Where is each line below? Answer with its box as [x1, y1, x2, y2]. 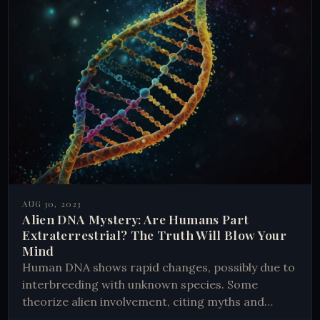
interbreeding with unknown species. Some [22, 276, 259, 291]
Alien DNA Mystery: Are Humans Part [22, 210, 249, 227]
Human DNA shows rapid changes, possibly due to [22, 259, 296, 274]
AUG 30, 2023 [22, 198, 81, 209]
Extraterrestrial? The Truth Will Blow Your [22, 226, 287, 243]
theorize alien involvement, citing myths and [22, 294, 265, 309]
